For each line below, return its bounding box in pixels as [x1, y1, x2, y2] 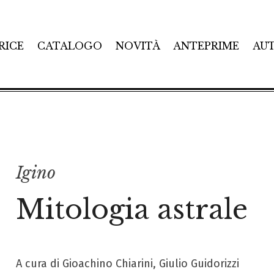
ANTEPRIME [173, 39, 240, 52]
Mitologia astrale [15, 193, 248, 226]
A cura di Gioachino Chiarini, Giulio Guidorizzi [15, 257, 239, 270]
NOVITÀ [115, 39, 160, 52]
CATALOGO [37, 39, 102, 52]
